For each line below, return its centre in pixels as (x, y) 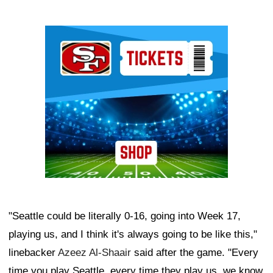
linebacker (33, 252)
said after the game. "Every (195, 252)
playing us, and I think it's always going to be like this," (133, 234)
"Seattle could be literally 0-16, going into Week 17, (125, 216)
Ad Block (66, 34)
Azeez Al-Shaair (94, 252)
